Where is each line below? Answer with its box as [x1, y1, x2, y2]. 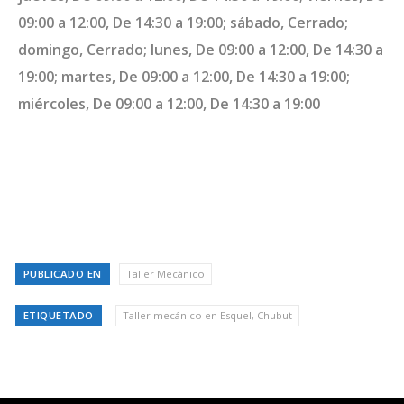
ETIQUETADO [23, 308, 94, 323]
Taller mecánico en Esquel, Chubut [123, 308, 292, 323]
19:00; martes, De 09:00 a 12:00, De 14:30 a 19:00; [18, 66, 350, 87]
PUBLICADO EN [23, 267, 102, 281]
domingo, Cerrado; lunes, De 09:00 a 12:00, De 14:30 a [18, 39, 383, 60]
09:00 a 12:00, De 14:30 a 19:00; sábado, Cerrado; [18, 12, 348, 32]
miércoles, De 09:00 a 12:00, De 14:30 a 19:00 [18, 93, 320, 114]
